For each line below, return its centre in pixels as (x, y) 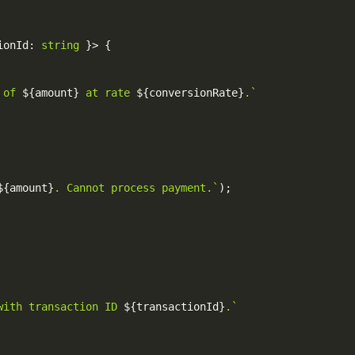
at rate (108, 93)
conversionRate (193, 93)
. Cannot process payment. (133, 188)
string (60, 45)
